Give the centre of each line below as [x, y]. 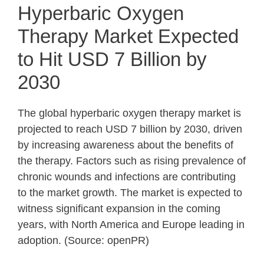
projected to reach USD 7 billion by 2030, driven [130, 129]
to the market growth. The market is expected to [130, 193]
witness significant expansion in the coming [119, 209]
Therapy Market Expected [128, 36]
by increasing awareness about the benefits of [126, 145]
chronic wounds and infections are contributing [127, 177]
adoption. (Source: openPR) [83, 240]
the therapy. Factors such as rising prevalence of [132, 161]
